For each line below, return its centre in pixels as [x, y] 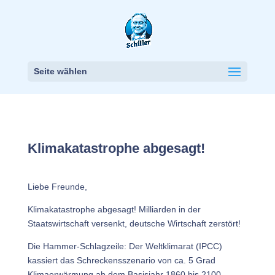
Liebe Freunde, [57, 187]
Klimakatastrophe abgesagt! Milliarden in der [114, 209]
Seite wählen [60, 71]
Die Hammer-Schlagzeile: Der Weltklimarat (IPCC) [125, 246]
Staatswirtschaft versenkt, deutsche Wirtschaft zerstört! [134, 223]
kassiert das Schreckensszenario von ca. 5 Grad [121, 260]
